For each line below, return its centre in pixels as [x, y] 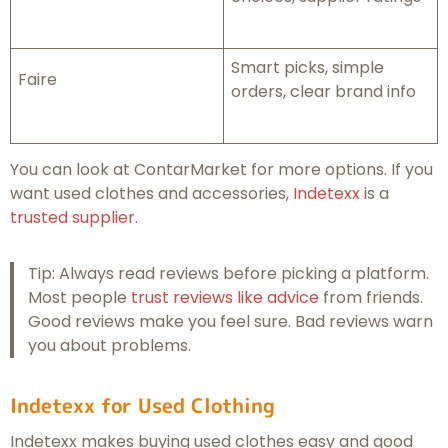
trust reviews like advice [224, 298]
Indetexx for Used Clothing [142, 405]
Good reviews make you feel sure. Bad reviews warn [230, 322]
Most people [79, 298]
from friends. [370, 298]
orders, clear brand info [323, 92]
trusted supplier [72, 218]
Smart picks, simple [307, 68]
